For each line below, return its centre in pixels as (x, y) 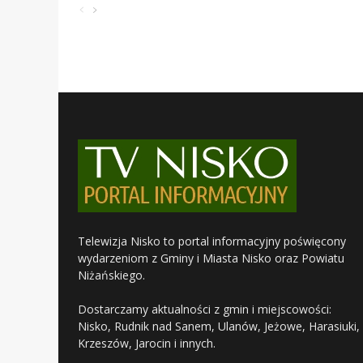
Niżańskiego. (111, 275)
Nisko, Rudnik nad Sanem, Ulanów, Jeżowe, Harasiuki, (219, 327)
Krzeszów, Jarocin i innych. (147, 344)
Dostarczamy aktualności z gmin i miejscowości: (205, 310)
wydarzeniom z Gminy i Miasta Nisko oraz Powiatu (211, 258)
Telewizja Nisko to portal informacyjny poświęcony (212, 241)
